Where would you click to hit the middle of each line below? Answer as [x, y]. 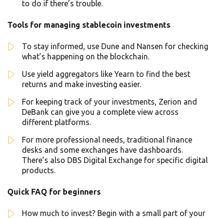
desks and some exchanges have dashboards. [102, 150]
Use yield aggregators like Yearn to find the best [106, 74]
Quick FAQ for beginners [54, 192]
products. [39, 171]
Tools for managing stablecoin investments [89, 25]
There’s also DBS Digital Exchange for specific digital [115, 160]
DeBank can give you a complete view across [100, 112]
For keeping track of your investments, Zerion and [109, 102]
